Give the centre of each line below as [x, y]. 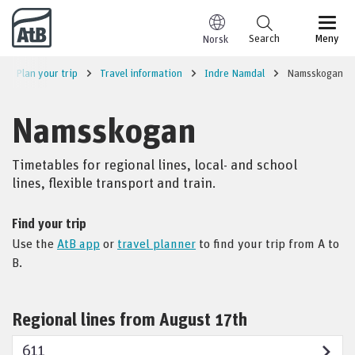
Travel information [141, 73]
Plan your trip [47, 73]
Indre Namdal [235, 73]
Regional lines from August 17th [130, 319]
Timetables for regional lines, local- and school [155, 164]
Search [264, 38]
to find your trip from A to [267, 243]
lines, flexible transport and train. [114, 182]
